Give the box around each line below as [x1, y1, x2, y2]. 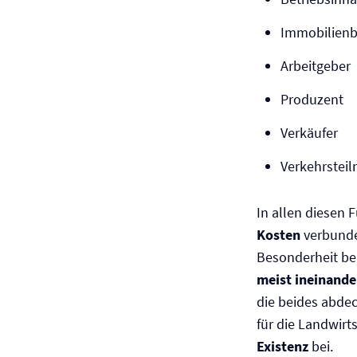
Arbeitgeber [280, 57, 351, 75]
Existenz [257, 337, 308, 355]
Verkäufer [280, 124, 338, 142]
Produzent [280, 90, 343, 108]
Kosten [257, 226, 300, 244]
